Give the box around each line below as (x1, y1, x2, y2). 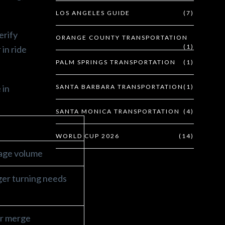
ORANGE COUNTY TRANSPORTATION (56, 34, 188, 41)
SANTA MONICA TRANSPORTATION (56, 107, 180, 115)
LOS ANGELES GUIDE (56, 9, 130, 17)
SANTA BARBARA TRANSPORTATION (56, 83, 183, 90)
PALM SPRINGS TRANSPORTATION (56, 58, 176, 66)
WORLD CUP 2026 (56, 132, 120, 140)
